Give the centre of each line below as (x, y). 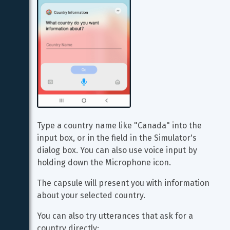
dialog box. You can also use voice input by (118, 150)
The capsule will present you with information (124, 183)
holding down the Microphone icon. (104, 162)
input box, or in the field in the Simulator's (118, 138)
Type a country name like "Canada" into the (120, 126)
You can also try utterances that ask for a (116, 216)
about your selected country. (91, 195)
